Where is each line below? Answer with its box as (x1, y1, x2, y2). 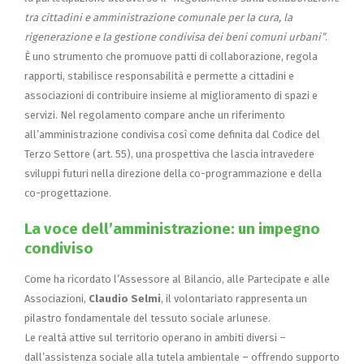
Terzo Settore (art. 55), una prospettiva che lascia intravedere (24, 147, 314, 160)
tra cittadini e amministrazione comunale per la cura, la (24, 11, 292, 24)
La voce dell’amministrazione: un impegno (24, 219, 320, 238)
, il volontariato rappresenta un (161, 292, 307, 305)
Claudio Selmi (89, 292, 161, 305)
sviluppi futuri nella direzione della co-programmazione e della (24, 167, 322, 180)
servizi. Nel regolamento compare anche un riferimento (24, 108, 285, 121)
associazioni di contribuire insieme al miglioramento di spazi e (24, 89, 318, 102)
